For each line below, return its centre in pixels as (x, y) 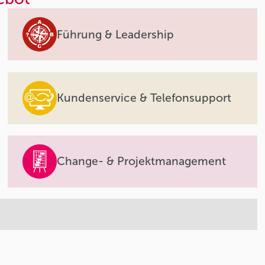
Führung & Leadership (115, 34)
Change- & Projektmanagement (141, 161)
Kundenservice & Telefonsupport (144, 98)
